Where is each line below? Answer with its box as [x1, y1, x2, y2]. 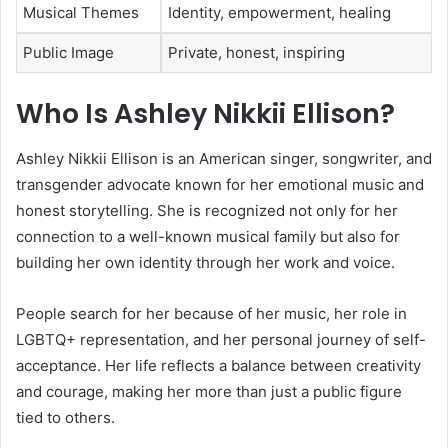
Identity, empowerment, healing [168, 2, 391, 22]
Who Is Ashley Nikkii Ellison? [16, 95, 395, 133]
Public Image [23, 42, 114, 62]
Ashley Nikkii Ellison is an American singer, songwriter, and [16, 148, 432, 168]
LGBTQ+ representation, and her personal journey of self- [16, 329, 426, 349]
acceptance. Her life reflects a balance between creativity [16, 355, 421, 375]
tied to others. [16, 407, 115, 427]
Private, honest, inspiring [168, 42, 345, 62]
